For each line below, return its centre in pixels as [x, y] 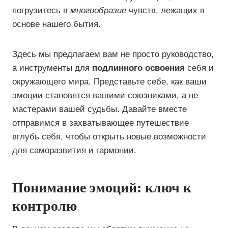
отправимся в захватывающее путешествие [101, 123]
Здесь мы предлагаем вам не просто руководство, [113, 54]
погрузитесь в [41, 10]
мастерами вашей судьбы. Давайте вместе [99, 109]
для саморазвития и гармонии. [74, 150]
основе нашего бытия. [56, 24]
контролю [45, 206]
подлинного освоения [138, 68]
